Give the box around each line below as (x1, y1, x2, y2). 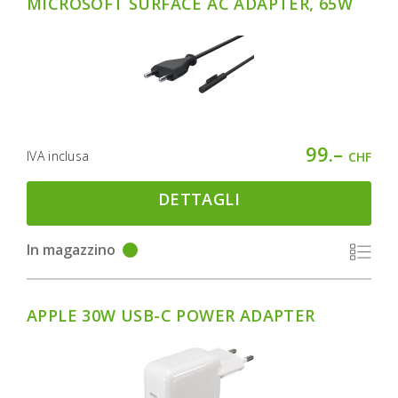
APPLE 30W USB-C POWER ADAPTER (27, 304, 315, 326)
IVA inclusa (27, 147, 90, 165)
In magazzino (27, 240, 115, 260)
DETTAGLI (157, 188, 241, 211)
